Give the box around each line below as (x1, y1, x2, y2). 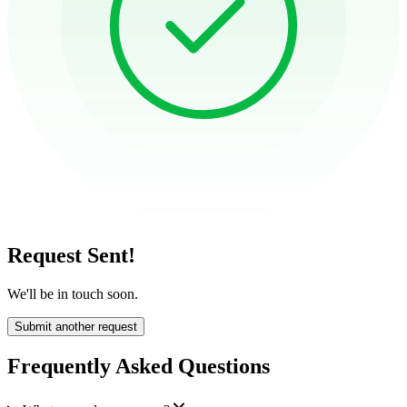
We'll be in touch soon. (7, 286, 138, 302)
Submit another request (15, 320, 137, 333)
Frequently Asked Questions (7, 353, 270, 378)
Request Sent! (7, 243, 135, 268)
